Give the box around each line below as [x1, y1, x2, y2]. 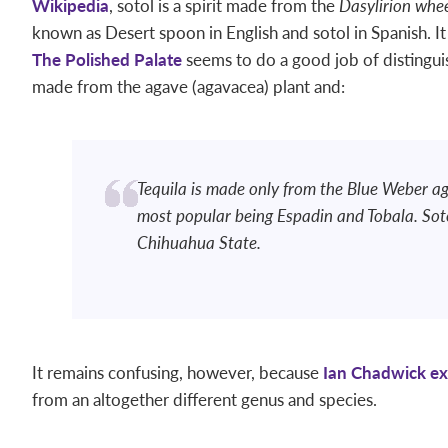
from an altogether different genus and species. [32, 387, 377, 411]
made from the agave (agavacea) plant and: [32, 74, 345, 98]
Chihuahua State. [137, 230, 261, 254]
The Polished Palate [32, 47, 182, 71]
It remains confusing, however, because [32, 360, 323, 384]
